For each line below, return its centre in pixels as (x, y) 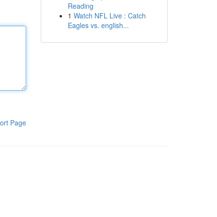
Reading (80, 6)
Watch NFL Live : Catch (109, 15)
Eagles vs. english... (98, 25)
